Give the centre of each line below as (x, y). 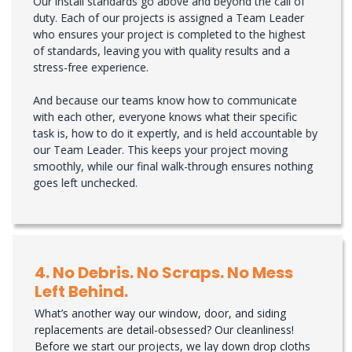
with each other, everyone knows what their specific (165, 117)
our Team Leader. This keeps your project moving (160, 150)
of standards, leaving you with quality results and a (161, 51)
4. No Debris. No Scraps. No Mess (162, 273)
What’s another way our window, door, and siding (159, 313)
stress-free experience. (91, 68)
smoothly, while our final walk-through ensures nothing (173, 167)
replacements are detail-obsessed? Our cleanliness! (163, 330)
